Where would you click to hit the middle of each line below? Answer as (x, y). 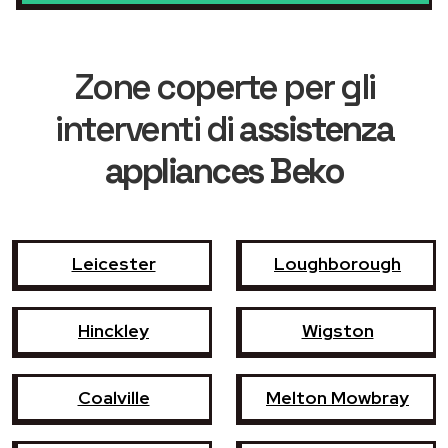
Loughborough (337, 263)
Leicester (113, 263)
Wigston (337, 330)
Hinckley (113, 330)
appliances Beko (224, 170)
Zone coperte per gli (224, 86)
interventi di (147, 128)
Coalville (113, 397)
